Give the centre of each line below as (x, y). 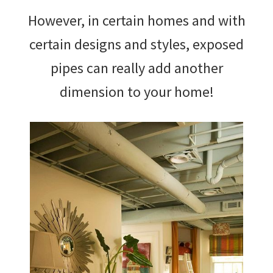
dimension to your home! (136, 91)
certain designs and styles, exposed (136, 44)
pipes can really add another (136, 68)
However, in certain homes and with (136, 20)
